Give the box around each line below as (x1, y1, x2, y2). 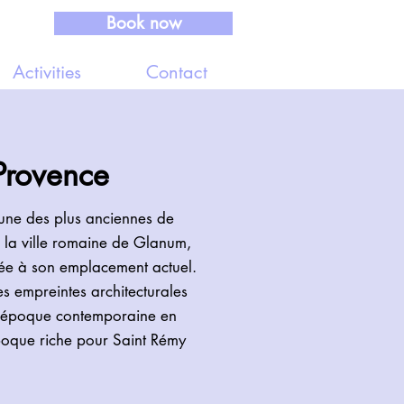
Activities (12, 60, 81, 84)
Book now (106, 12, 181, 34)
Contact (145, 60, 207, 84)
